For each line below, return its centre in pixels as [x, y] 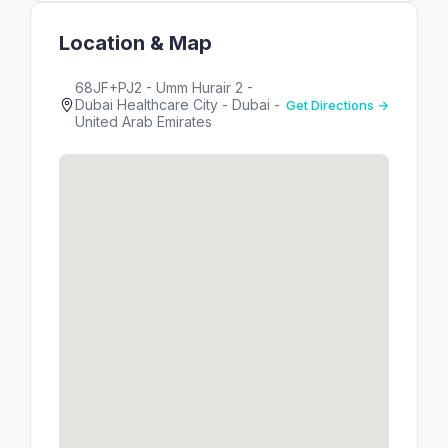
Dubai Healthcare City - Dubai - [177, 104]
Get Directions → [337, 104]
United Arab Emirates [143, 121]
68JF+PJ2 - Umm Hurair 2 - [164, 87]
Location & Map [135, 43]
